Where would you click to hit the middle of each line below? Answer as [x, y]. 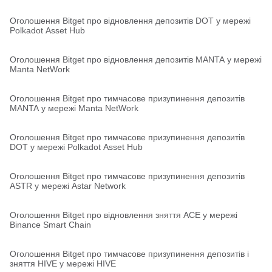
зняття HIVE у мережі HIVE [63, 263]
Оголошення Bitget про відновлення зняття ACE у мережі [124, 215]
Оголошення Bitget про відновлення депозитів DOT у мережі [130, 21]
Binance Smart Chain [50, 225]
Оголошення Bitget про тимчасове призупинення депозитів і [129, 254]
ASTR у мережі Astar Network [68, 186]
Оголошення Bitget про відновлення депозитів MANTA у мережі [136, 59]
